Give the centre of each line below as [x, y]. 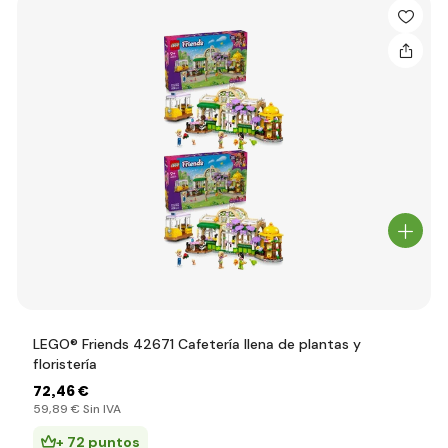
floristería [65, 364]
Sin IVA [100, 409]
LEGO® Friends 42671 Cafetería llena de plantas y [197, 344]
